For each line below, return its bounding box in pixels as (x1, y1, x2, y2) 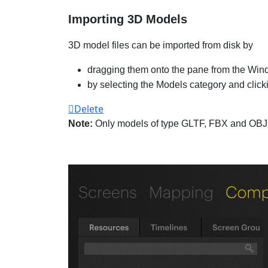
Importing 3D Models (68, 13, 187, 26)
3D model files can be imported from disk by (68, 40, 253, 50)
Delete (74, 102, 103, 115)
